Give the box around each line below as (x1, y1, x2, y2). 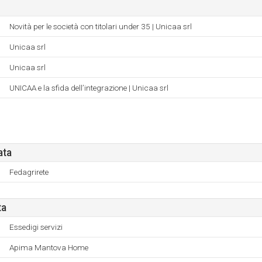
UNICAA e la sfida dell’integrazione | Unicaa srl (9, 83, 168, 92)
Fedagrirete (9, 167, 49, 177)
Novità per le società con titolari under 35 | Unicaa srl (9, 22, 192, 31)
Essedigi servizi (9, 222, 63, 232)
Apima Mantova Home (9, 243, 88, 252)
